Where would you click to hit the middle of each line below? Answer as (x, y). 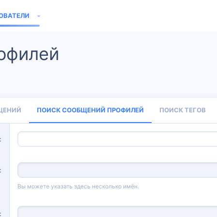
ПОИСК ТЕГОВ (183, 110)
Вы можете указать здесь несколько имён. (78, 186)
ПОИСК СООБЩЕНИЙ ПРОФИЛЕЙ (90, 110)
